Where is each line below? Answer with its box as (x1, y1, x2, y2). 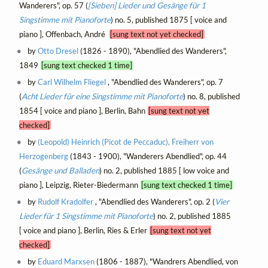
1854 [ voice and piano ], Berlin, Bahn (19, 105, 148, 115)
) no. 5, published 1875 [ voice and (110, 14, 227, 25)
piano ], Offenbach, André (19, 29, 109, 39)
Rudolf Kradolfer (38, 196, 94, 206)
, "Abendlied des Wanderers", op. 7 (106, 77, 224, 87)
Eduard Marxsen (38, 256, 95, 266)
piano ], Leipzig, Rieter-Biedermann (19, 179, 141, 190)
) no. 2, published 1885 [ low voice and (99, 165, 229, 175)
